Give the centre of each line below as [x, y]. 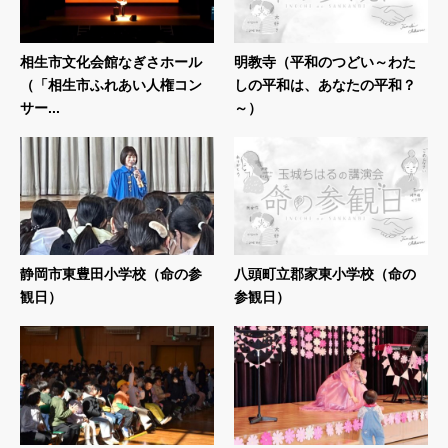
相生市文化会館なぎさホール [111, 61]
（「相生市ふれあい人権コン [111, 84]
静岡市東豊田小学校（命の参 [111, 274]
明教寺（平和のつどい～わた [325, 61]
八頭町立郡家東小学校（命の [325, 274]
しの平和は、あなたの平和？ [325, 84]
